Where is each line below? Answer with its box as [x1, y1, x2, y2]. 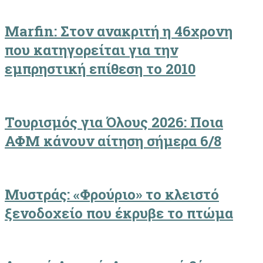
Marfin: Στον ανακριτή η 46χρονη [5, 22, 232, 41]
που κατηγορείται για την [5, 41, 178, 60]
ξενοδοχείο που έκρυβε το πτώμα [5, 203, 233, 222]
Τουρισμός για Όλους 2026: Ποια [5, 112, 223, 131]
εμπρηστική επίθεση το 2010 [5, 59, 195, 79]
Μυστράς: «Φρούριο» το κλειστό [5, 184, 219, 204]
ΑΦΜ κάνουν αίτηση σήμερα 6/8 [5, 131, 221, 150]
